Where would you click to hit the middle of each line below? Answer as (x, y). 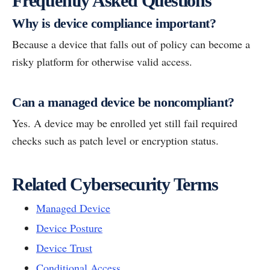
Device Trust (64, 247)
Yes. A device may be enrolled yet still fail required (125, 123)
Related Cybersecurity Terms (115, 184)
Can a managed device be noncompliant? (123, 102)
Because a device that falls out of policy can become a (131, 44)
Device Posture (69, 228)
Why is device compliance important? (114, 23)
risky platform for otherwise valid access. (102, 61)
